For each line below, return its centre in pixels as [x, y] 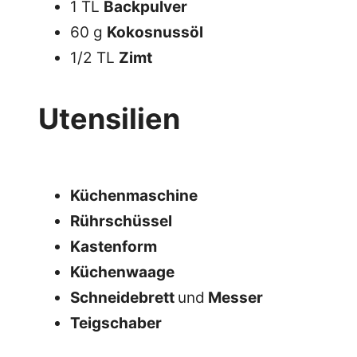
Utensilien [109, 118]
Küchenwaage [122, 272]
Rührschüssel [121, 221]
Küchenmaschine [134, 196]
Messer [234, 298]
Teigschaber [116, 323]
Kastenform [114, 247]
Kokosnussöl [155, 32]
